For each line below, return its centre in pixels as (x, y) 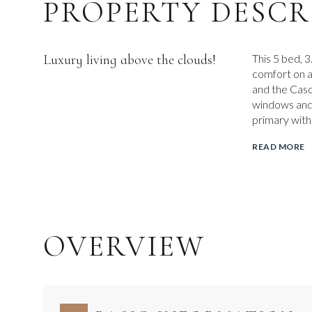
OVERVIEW (124, 246)
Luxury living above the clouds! (130, 60)
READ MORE (279, 147)
